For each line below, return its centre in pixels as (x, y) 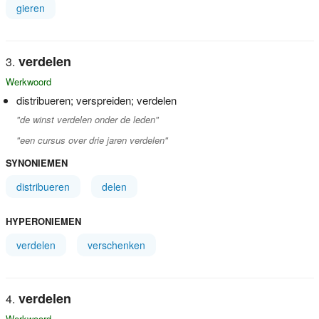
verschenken (116, 245)
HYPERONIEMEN (43, 221)
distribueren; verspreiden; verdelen (96, 100)
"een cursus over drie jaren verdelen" (92, 140)
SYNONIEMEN (36, 162)
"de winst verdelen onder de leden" (87, 119)
